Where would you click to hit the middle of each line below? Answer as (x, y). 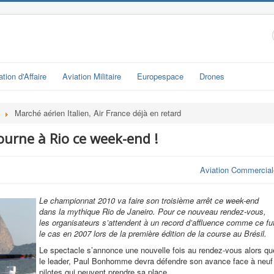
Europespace (160, 76)
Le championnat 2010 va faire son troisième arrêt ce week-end (149, 200)
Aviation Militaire (92, 76)
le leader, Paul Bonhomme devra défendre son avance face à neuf (156, 261)
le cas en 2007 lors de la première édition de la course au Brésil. (153, 233)
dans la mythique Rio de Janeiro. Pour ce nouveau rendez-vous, (153, 211)
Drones (212, 76)
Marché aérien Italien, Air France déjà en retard (98, 113)
